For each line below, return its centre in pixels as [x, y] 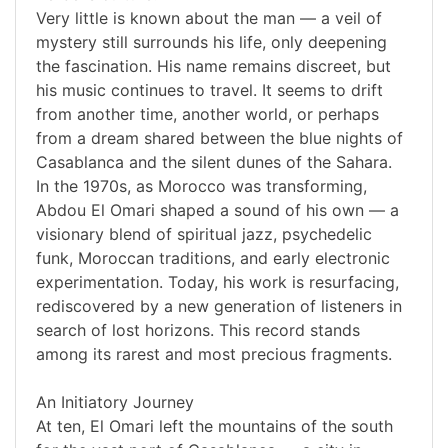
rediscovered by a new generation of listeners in [219, 306]
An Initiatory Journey [115, 402]
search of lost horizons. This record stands [198, 330]
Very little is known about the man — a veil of [209, 18]
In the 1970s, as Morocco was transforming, [201, 186]
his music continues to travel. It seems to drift [209, 90]
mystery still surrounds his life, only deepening [211, 42]
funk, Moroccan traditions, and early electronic [213, 258]
